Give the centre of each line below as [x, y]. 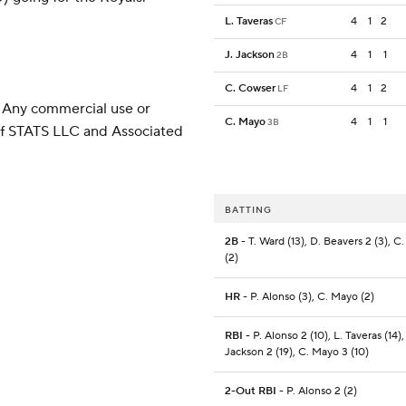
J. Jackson [250, 55]
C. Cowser [250, 89]
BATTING [248, 210]
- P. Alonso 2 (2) [317, 391]
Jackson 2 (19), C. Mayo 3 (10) [297, 353]
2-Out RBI [251, 391]
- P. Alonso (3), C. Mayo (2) [307, 297]
